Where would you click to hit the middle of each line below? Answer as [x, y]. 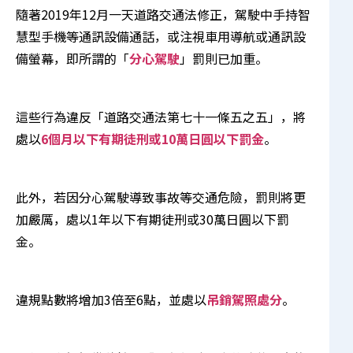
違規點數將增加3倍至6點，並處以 [111, 299]
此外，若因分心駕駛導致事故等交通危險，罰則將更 [161, 197]
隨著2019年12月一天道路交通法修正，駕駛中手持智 [163, 14]
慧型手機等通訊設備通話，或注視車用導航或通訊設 [161, 36]
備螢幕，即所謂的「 [72, 58]
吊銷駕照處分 [244, 299]
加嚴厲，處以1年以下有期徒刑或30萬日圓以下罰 [152, 219]
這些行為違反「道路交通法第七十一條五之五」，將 [161, 116]
